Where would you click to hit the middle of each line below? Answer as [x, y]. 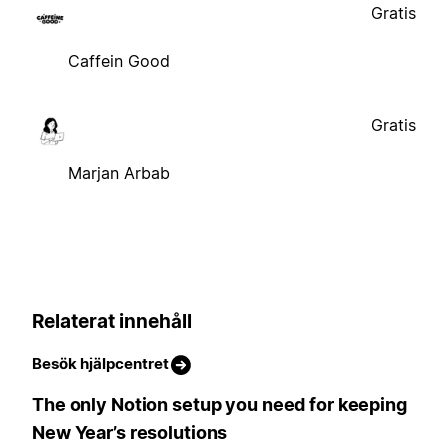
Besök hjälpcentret [100, 364]
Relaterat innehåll [112, 321]
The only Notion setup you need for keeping [219, 405]
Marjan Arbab [119, 172]
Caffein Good [119, 60]
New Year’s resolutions [130, 433]
